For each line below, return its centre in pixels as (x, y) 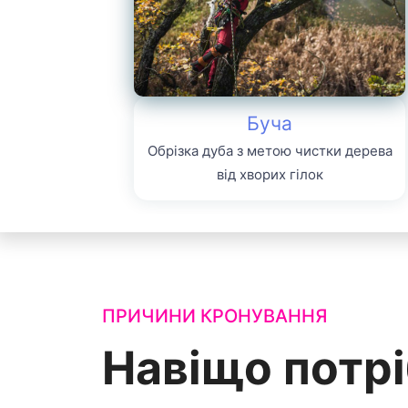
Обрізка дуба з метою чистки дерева (270, 150)
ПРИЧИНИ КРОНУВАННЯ (215, 316)
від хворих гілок (270, 174)
